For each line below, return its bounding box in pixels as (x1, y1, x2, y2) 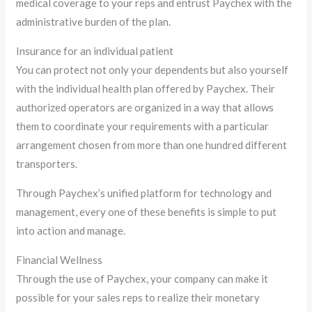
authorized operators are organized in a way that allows (16, 101, 274, 114)
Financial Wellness (16, 253, 103, 267)
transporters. (16, 157, 78, 171)
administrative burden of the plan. (16, 15, 171, 29)
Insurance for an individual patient (16, 45, 174, 58)
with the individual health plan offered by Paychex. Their (16, 82, 276, 95)
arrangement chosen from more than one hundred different (16, 139, 288, 152)
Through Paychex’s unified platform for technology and (16, 187, 272, 200)
